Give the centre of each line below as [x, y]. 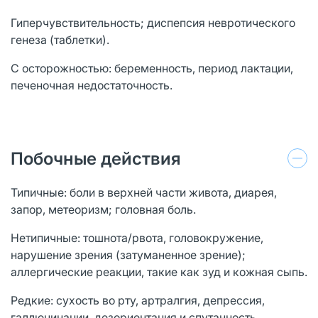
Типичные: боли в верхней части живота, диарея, [144, 192]
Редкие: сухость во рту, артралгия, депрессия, [138, 300]
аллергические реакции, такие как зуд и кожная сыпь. [159, 272]
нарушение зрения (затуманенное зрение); [128, 254]
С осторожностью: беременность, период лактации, [152, 68]
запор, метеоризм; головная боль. [103, 209]
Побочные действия [96, 158]
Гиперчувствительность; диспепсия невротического [153, 22]
